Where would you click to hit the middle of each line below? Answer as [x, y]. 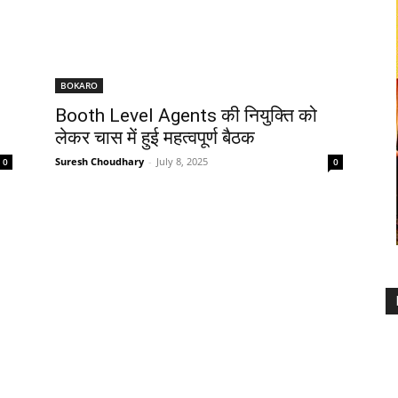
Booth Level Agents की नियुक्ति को [186, 116]
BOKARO [79, 86]
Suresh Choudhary [99, 162]
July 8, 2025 [182, 162]
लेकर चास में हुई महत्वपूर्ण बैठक [155, 138]
